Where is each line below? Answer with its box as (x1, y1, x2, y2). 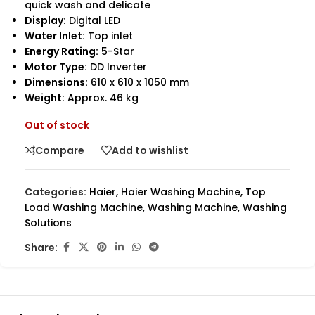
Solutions (25, 216, 72, 230)
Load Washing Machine (25, 200, 143, 214)
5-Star (98, 44, 134, 58)
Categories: (25, 185, 86, 199)
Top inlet (85, 29, 133, 43)
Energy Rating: (25, 44, 98, 58)
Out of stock (25, 118, 89, 132)
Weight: (25, 91, 65, 105)
